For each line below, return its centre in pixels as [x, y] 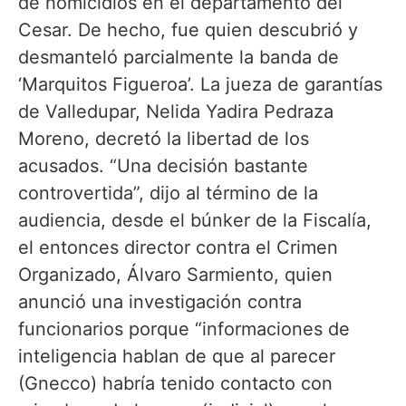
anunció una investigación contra [160, 301]
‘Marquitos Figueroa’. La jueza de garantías [200, 84]
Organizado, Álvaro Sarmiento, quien [175, 274]
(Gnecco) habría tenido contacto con [175, 383]
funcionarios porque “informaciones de [184, 329]
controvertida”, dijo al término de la [168, 193]
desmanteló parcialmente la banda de [179, 57]
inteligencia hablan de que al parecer [177, 356]
